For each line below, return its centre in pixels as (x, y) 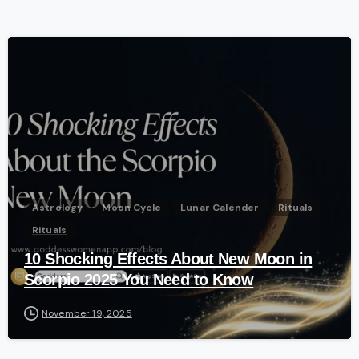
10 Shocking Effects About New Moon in (168, 258)
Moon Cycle (132, 207)
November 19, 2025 (87, 313)
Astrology (58, 207)
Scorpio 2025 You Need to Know (139, 279)
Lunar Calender (220, 207)
